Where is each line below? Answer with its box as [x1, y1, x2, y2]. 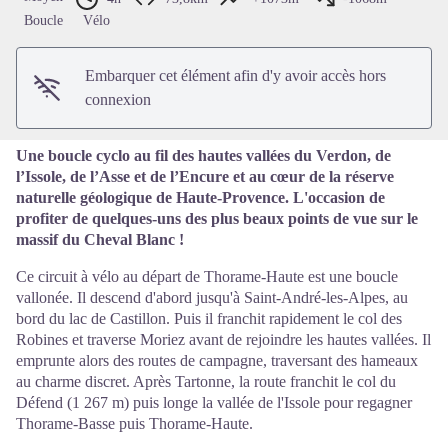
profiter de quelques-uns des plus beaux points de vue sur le [16, 210, 418, 228]
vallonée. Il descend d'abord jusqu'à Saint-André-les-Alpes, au [16, 289, 408, 307]
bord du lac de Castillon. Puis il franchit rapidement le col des [16, 310, 402, 328]
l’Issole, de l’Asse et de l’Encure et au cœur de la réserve [16, 168, 394, 186]
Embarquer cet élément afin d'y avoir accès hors [85, 67, 387, 85]
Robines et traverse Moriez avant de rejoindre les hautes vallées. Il [16, 331, 431, 349]
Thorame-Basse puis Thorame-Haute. [16, 415, 253, 433]
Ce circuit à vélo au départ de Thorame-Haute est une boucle [16, 268, 398, 286]
